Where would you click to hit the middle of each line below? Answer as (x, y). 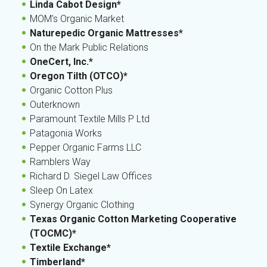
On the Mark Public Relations (89, 47)
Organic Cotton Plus (71, 90)
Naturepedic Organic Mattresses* (106, 33)
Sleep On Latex (61, 190)
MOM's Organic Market (77, 19)
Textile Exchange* (70, 248)
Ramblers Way (60, 162)
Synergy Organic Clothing (82, 205)
